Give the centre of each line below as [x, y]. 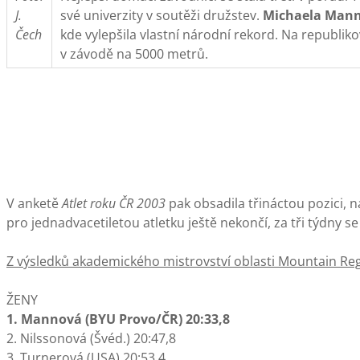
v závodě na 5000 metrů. [134, 54]
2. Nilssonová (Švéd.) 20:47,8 [91, 338]
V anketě [34, 203]
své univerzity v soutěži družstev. [162, 15]
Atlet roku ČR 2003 [114, 203]
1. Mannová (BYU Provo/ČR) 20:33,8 [118, 319]
